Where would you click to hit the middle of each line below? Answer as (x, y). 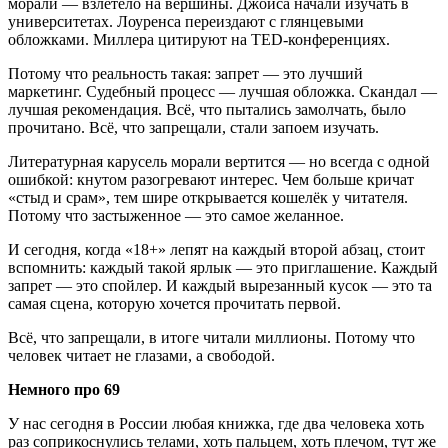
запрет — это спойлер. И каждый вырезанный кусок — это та (220, 285)
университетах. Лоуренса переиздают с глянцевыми (186, 21)
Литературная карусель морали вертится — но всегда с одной (219, 161)
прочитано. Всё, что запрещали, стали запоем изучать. (193, 127)
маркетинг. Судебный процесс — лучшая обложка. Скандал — (222, 91)
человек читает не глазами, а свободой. (141, 355)
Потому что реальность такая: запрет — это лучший (185, 73)
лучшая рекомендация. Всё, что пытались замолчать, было (207, 109)
